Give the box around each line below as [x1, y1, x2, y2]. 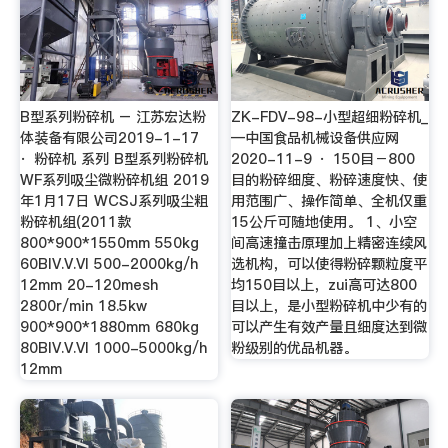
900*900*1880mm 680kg [19, 316, 199, 337]
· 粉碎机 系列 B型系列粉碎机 [19, 148, 208, 169]
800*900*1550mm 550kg [19, 232, 199, 253]
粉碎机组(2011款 [19, 211, 131, 232]
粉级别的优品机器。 [231, 337, 358, 358]
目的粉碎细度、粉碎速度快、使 [231, 169, 428, 190]
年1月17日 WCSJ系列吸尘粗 [19, 190, 208, 211]
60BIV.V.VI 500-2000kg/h [19, 253, 198, 274]
